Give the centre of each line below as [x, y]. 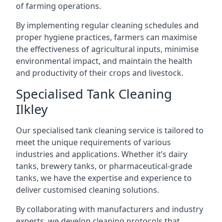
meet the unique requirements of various [93, 142]
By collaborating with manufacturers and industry [110, 209]
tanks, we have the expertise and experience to [104, 178]
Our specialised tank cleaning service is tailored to [110, 130]
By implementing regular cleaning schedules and [107, 25]
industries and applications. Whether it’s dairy [102, 154]
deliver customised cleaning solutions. [87, 190]
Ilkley [32, 109]
